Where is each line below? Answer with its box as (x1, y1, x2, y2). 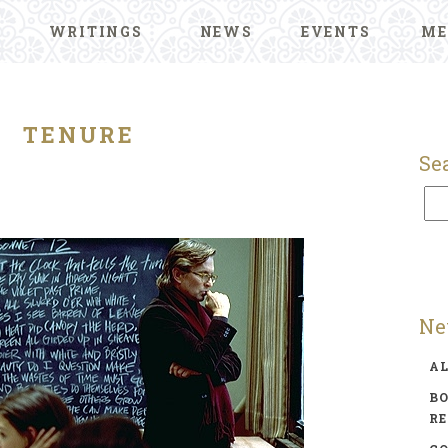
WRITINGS (48, 22, 143, 41)
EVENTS (300, 22, 371, 41)
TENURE (23, 120, 135, 149)
